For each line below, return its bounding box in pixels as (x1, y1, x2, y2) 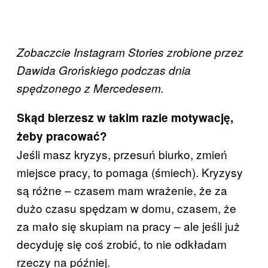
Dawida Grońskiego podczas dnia (17, 62, 191, 78)
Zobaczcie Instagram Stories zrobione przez (17, 44, 243, 60)
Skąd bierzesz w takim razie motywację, (17, 109, 233, 126)
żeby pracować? (17, 128, 107, 145)
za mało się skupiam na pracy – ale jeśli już (17, 218, 240, 234)
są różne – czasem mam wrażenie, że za (17, 182, 227, 199)
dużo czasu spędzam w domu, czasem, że (17, 200, 236, 217)
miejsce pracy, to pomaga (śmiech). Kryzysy (17, 164, 243, 181)
